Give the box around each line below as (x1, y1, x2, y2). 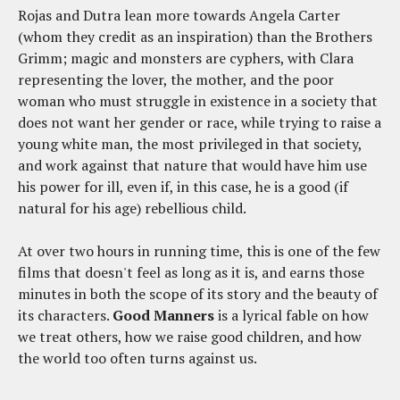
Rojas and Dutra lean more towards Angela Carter (18, 4, 340, 25)
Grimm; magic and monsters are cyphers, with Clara (18, 47, 354, 68)
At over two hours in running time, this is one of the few (18, 240, 380, 261)
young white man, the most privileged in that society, (18, 133, 362, 154)
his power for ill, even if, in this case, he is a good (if (18, 176, 348, 196)
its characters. (18, 304, 112, 325)
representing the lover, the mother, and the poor (18, 69, 334, 89)
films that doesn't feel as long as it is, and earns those (18, 262, 364, 282)
